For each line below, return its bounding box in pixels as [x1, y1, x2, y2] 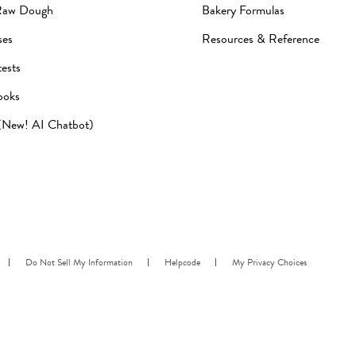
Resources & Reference [202, 29, 320, 48]
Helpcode [164, 254, 200, 269]
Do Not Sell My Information [25, 254, 133, 269]
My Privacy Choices [232, 254, 307, 269]
